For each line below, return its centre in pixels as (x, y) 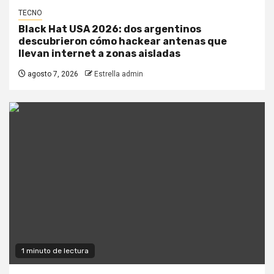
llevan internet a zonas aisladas (99, 54)
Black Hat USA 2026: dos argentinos (110, 29)
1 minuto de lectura (55, 251)
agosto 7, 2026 (52, 74)
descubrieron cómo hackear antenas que (123, 42)
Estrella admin (119, 74)
